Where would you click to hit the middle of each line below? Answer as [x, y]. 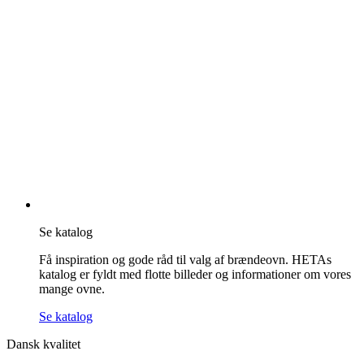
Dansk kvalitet [43, 344]
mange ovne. [72, 289]
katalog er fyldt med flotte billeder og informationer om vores [195, 275]
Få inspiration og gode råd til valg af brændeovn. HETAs [185, 260]
